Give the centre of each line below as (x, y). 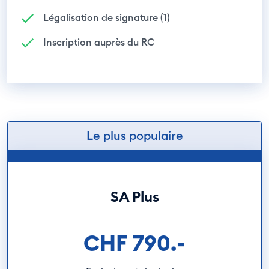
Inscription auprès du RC (99, 42)
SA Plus (134, 196)
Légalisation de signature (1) (107, 17)
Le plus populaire (134, 135)
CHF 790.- (134, 243)
